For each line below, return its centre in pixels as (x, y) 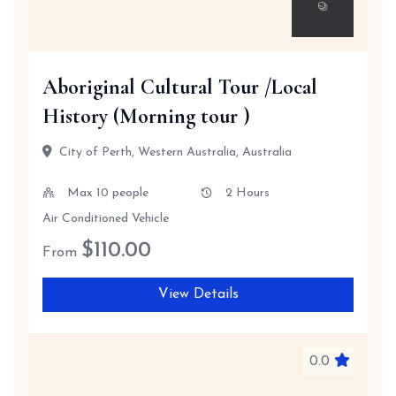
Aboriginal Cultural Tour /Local (180, 87)
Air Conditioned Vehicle (106, 219)
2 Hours (247, 193)
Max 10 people (108, 193)
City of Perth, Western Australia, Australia (175, 152)
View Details (198, 294)
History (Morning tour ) (146, 116)
